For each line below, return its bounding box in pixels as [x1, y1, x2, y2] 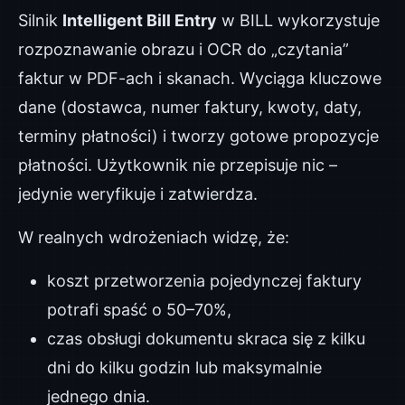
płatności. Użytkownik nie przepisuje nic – [18, 155, 337, 174]
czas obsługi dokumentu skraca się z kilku [47, 329, 365, 348]
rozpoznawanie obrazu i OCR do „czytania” [18, 40, 349, 59]
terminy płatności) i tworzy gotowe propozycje [18, 127, 379, 146]
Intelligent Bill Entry [62, 11, 217, 30]
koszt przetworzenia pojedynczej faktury [47, 271, 362, 290]
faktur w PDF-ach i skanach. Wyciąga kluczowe [18, 69, 381, 88]
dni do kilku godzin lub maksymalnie [47, 358, 322, 377]
